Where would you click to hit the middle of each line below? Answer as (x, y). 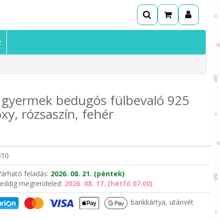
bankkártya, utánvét (161, 202)
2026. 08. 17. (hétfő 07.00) (108, 183)
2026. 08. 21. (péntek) (87, 173)
